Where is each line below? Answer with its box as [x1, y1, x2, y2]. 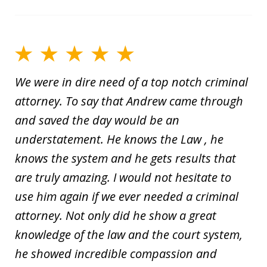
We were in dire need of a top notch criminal [15, 74, 248, 91]
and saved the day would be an [15, 112, 179, 129]
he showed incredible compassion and [15, 246, 217, 262]
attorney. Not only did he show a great [15, 207, 216, 224]
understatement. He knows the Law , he [15, 131, 223, 148]
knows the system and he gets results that [15, 150, 236, 167]
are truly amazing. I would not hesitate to [15, 169, 231, 186]
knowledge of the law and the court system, [15, 226, 243, 243]
